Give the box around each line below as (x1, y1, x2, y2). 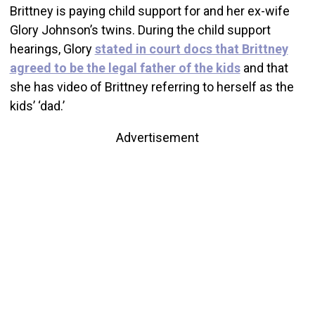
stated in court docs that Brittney (94, 41, 288, 56)
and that (240, 60, 288, 75)
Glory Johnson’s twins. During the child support (9, 22, 271, 37)
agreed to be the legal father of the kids (9, 60, 240, 75)
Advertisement (116, 129, 199, 145)
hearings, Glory (9, 41, 95, 56)
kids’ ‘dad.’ (9, 98, 65, 113)
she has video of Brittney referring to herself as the (9, 79, 294, 94)
